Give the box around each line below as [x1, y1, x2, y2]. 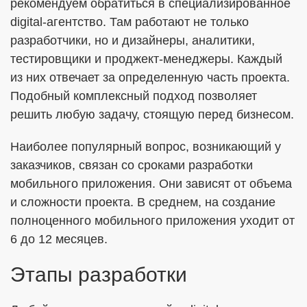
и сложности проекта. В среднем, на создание [10, 195, 275, 209]
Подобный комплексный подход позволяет [10, 89, 257, 103]
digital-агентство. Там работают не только [10, 15, 249, 29]
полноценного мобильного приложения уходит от [10, 214, 295, 228]
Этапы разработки [10, 263, 187, 286]
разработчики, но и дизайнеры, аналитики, [10, 34, 255, 47]
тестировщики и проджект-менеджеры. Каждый [10, 52, 282, 66]
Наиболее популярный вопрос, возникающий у [10, 140, 281, 153]
